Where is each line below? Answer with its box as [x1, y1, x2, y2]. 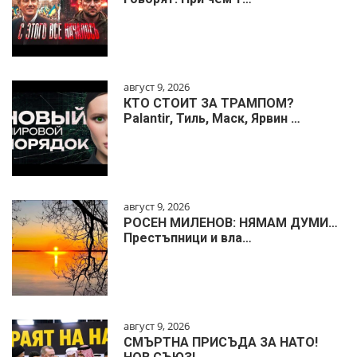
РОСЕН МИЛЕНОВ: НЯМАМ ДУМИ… [124, 215, 338, 231]
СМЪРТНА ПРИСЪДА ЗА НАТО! [124, 335, 318, 351]
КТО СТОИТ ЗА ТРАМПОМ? [124, 96, 294, 112]
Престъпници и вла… [124, 230, 252, 246]
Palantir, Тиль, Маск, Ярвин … [124, 111, 300, 127]
